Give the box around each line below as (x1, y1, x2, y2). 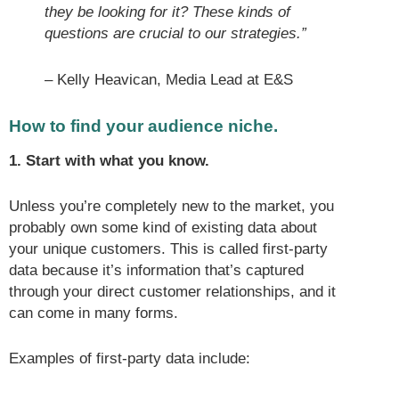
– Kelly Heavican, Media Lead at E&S (45, 70, 293, 88)
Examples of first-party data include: (9, 350, 250, 368)
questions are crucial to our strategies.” (45, 25, 306, 43)
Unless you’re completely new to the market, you (9, 198, 334, 216)
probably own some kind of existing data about (9, 219, 317, 237)
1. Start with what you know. (9, 152, 209, 170)
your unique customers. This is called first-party (9, 240, 328, 258)
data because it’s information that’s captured (9, 262, 304, 280)
